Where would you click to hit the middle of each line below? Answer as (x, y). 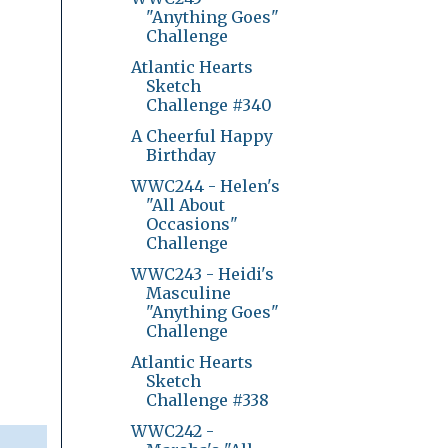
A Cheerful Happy (201, 135)
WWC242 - (172, 430)
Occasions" (191, 223)
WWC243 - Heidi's (202, 273)
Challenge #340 (208, 104)
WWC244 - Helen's (205, 185)
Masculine (188, 292)
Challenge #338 (207, 399)
